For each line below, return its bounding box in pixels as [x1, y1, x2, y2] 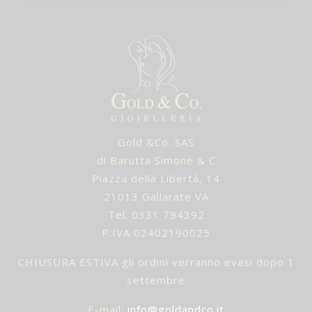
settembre [127, 273, 185, 288]
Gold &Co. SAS [118, 135, 194, 150]
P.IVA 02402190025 [102, 226, 210, 240]
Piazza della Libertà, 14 [92, 171, 220, 186]
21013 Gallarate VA [103, 189, 209, 204]
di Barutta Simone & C [96, 153, 216, 168]
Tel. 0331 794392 [107, 208, 205, 222]
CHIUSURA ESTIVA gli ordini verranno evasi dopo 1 [17, 255, 295, 270]
